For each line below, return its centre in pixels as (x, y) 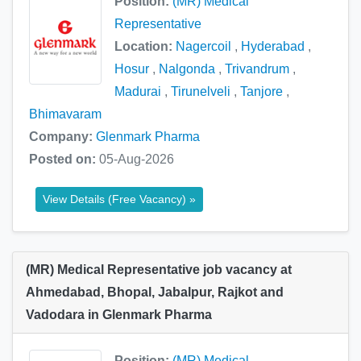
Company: (62, 137)
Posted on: (64, 160)
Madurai (138, 92)
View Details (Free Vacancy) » (119, 199)
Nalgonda (187, 69)
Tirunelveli (201, 92)
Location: (145, 47)
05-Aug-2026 (137, 160)
